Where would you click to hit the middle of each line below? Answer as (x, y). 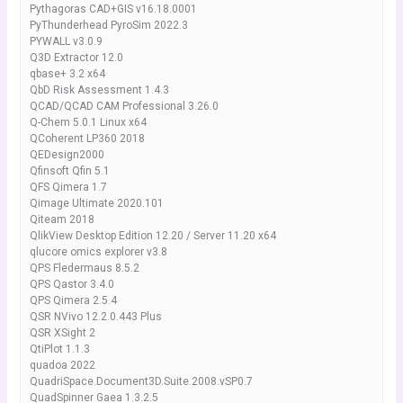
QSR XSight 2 (62, 333)
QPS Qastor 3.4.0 (72, 284)
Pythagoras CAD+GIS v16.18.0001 (113, 9)
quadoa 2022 (62, 365)
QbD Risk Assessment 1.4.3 (99, 90)
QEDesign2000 (67, 155)
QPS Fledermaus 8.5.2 (84, 268)
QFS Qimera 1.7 (68, 187)
